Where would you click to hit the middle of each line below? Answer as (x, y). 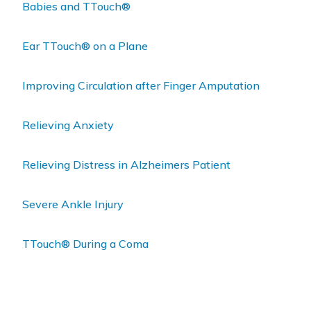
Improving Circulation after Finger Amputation (141, 85)
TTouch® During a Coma (86, 244)
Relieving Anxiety (68, 125)
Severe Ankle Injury (73, 204)
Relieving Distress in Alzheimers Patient (127, 165)
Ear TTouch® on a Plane (85, 46)
